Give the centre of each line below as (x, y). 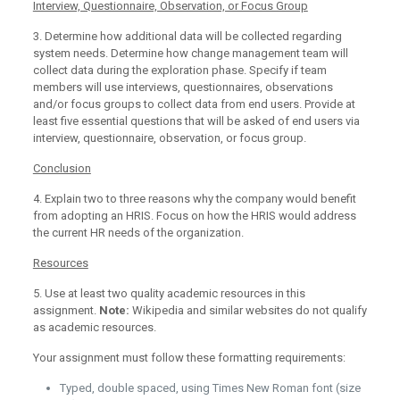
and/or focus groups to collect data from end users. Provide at (194, 104)
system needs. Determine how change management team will (190, 53)
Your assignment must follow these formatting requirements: (189, 358)
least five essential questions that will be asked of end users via (196, 121)
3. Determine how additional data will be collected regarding (187, 36)
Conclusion (62, 168)
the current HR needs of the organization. (138, 233)
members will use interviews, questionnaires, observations (183, 87)
